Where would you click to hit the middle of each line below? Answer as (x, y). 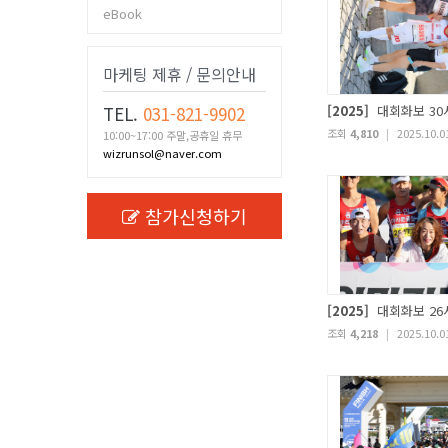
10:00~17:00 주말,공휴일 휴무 (172, 135)
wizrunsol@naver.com (162, 153)
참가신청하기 (196, 216)
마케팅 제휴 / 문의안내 (179, 74)
